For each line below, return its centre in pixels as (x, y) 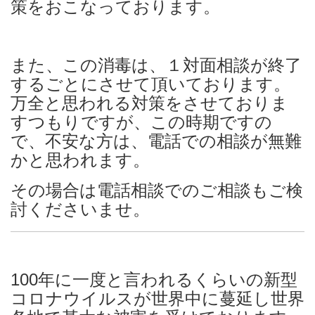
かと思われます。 (80, 160)
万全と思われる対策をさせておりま (149, 103)
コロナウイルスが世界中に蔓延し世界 (157, 298)
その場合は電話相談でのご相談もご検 (157, 190)
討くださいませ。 (80, 209)
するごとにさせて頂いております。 (150, 84)
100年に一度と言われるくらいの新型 (154, 279)
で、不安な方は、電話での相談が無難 (156, 141)
